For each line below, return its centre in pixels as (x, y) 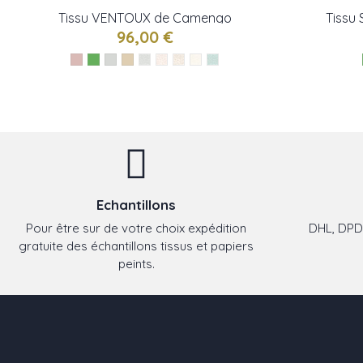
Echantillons (136, 205)
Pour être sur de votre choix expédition (136, 228)
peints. (136, 263)
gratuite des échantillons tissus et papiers (136, 246)
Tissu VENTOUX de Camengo (145, 18)
